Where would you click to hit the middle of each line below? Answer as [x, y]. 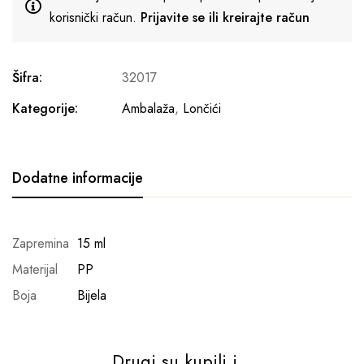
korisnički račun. [95, 17]
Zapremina [41, 243]
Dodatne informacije [78, 178]
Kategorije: [45, 108]
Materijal [35, 269]
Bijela [92, 295]
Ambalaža [148, 108]
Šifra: [27, 78]
